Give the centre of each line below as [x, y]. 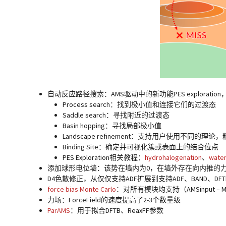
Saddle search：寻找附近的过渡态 [116, 115]
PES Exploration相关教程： [104, 157]
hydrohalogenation [174, 157]
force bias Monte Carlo [82, 189]
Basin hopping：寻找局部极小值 [112, 125]
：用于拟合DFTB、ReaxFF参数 [117, 210]
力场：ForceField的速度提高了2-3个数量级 [114, 200]
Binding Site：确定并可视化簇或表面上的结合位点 [141, 147]
